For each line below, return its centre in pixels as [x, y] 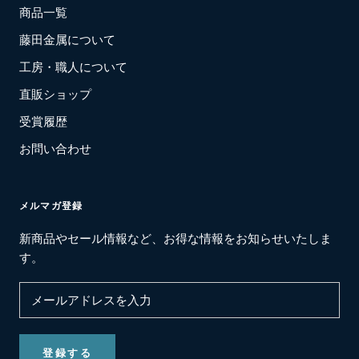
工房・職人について [73, 67]
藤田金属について [67, 40]
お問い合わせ [55, 149]
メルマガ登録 [51, 206]
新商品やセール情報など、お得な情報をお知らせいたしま [175, 239]
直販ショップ [55, 95]
